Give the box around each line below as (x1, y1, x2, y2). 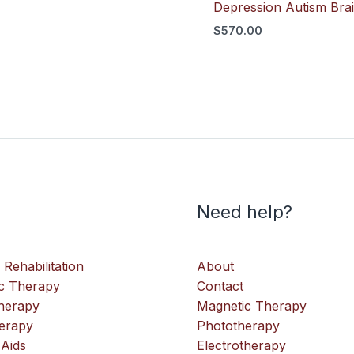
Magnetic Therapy (197, 298, 307, 314)
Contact (197, 278, 243, 295)
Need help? (197, 201, 292, 222)
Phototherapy (197, 318, 280, 334)
